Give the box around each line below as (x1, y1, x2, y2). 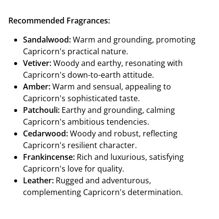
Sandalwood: (23, 34, 71, 45)
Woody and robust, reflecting (68, 128, 177, 139)
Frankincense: (23, 152, 75, 162)
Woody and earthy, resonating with (51, 58, 183, 68)
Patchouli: (23, 105, 60, 115)
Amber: (23, 81, 50, 92)
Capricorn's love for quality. (23, 163, 124, 174)
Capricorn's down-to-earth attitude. (23, 69, 154, 80)
